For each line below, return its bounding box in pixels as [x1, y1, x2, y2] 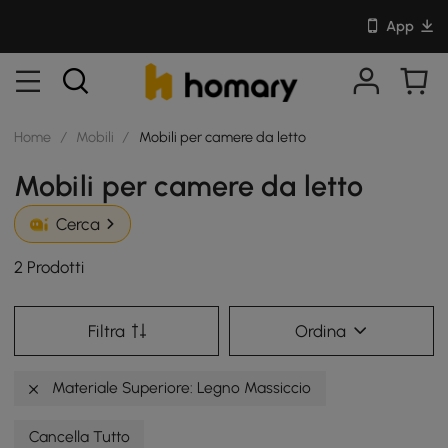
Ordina [295, 320, 347, 341]
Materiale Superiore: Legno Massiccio [48, 377, 312, 397]
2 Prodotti [14, 257, 86, 278]
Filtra [87, 320, 125, 341]
